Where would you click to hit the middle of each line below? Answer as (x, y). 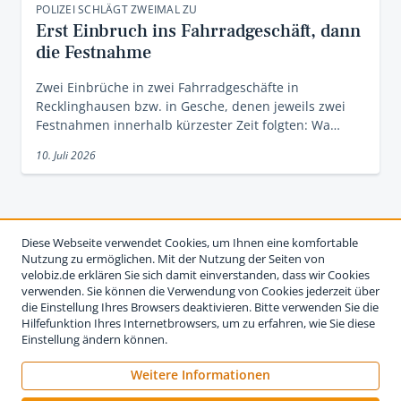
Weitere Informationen (200, 375)
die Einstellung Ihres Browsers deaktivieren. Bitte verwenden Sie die (200, 307)
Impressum (66, 390)
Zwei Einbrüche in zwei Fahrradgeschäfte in (167, 87)
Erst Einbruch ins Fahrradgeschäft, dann (198, 31)
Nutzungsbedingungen (172, 390)
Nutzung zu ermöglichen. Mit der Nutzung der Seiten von (173, 259)
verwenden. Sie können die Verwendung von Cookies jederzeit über (200, 291)
